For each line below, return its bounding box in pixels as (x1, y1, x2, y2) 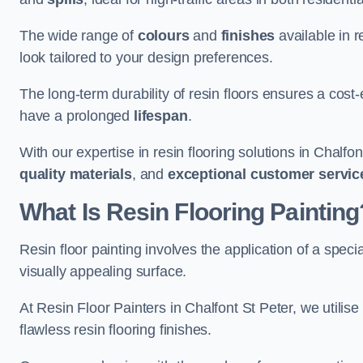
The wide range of (19, 28, 138, 44)
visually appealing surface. (19, 263, 187, 280)
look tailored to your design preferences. (19, 49, 273, 66)
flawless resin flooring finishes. (19, 322, 212, 338)
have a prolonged (19, 108, 134, 124)
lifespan (133, 108, 188, 124)
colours (137, 28, 190, 44)
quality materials (19, 166, 132, 182)
